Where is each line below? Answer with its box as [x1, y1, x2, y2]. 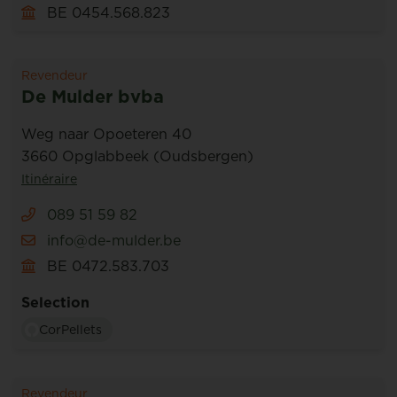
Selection [21, 292, 90, 312]
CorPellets [39, 321, 102, 339]
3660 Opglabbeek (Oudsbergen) [21, 146, 253, 166]
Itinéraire [21, 170, 77, 188]
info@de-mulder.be [47, 230, 181, 250]
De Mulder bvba [21, 84, 164, 109]
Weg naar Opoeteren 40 [21, 124, 191, 144]
